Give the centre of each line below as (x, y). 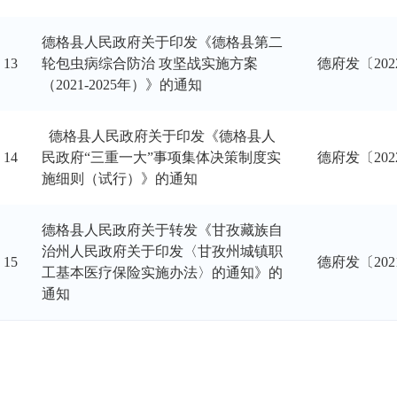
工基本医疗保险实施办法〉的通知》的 (162, 272)
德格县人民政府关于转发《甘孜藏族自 (162, 230)
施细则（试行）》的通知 (119, 179)
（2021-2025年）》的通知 (121, 85)
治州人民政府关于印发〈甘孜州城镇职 (162, 251)
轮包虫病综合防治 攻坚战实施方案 (149, 63)
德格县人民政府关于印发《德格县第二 (162, 42)
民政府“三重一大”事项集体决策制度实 (161, 157)
